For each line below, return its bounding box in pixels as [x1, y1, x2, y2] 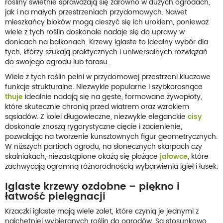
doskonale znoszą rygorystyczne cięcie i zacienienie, [5, 120, 182, 132]
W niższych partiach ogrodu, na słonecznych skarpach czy [5, 140, 202, 152]
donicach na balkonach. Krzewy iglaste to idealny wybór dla [5, 36, 208, 48]
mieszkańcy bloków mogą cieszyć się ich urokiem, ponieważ [5, 16, 209, 28]
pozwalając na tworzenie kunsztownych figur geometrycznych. [5, 130, 218, 142]
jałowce [160, 150, 188, 162]
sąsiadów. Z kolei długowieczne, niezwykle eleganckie [5, 111, 188, 122]
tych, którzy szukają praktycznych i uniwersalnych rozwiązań [5, 46, 208, 58]
